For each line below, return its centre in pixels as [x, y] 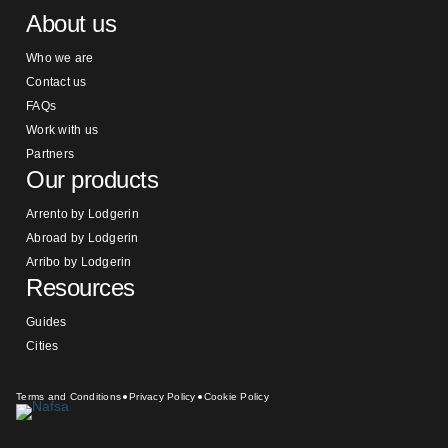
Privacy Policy [162, 396]
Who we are [60, 58]
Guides [46, 322]
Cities [42, 346]
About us [71, 23]
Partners [50, 154]
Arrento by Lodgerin [82, 214]
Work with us [62, 130]
